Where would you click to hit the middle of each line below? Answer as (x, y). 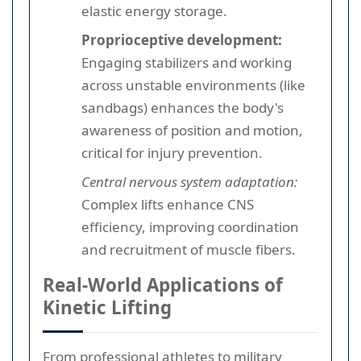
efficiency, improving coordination (190, 226)
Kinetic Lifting (107, 307)
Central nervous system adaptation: (189, 181)
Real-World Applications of (163, 284)
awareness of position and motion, (192, 130)
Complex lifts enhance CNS (168, 204)
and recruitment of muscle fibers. (189, 249)
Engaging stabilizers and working (187, 62)
